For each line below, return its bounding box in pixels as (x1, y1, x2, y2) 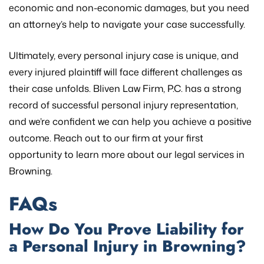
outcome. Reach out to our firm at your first (9, 131, 203, 144)
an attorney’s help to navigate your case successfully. (9, 17, 245, 31)
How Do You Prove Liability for (9, 217, 244, 240)
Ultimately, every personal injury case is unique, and (9, 48, 239, 62)
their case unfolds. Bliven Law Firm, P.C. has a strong (9, 81, 241, 95)
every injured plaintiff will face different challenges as (9, 65, 242, 78)
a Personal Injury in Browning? (9, 234, 246, 258)
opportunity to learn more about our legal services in (9, 147, 245, 161)
